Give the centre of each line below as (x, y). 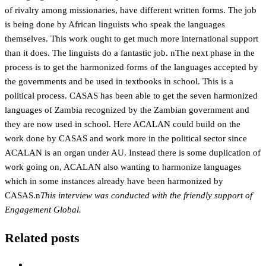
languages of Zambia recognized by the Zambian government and (127, 110)
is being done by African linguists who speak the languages (115, 24)
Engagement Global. (43, 210)
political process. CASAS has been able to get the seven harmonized (131, 96)
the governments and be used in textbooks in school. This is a (119, 81)
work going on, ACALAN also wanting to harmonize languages (123, 167)
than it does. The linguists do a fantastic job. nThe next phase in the (130, 53)
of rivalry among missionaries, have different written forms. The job (131, 10)
